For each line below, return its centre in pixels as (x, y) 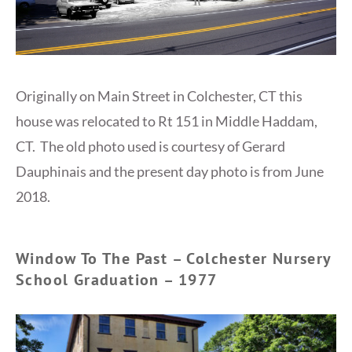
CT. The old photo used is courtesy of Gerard (150, 146)
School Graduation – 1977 (117, 279)
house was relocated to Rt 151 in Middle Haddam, (167, 121)
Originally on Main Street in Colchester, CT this (159, 95)
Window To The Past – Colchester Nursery (174, 258)
